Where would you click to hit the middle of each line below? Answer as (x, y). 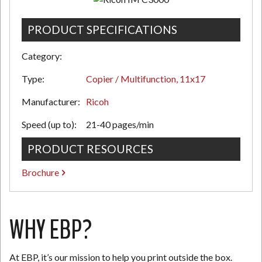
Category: (42, 56)
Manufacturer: (51, 102)
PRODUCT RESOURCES (90, 149)
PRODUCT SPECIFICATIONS (102, 30)
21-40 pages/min (120, 125)
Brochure (40, 173)
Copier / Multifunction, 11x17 (146, 79)
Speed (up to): (49, 125)
